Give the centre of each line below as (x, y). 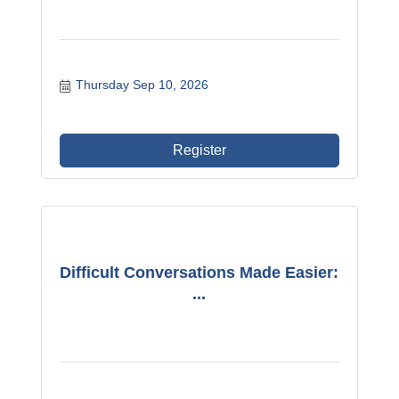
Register (199, 150)
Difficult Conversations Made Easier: (199, 273)
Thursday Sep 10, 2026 (142, 85)
